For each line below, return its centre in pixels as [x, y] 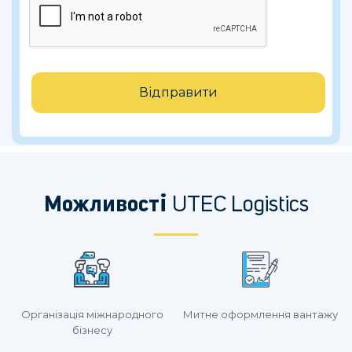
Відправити [178, 93]
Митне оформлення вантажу [260, 315]
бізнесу [92, 330]
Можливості [105, 206]
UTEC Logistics [238, 205]
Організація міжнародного [92, 315]
